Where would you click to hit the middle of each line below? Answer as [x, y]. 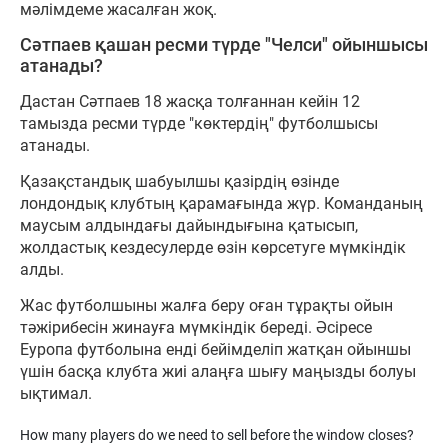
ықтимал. [56, 394]
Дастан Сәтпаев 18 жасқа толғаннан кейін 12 [190, 102]
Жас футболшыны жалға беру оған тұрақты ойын [206, 306]
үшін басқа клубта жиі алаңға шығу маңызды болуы [218, 372]
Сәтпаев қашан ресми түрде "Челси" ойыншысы [224, 45]
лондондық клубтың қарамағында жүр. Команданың [221, 204]
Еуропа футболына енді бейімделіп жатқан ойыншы [215, 350]
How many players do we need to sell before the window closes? [217, 435]
